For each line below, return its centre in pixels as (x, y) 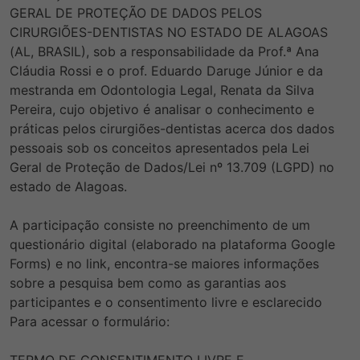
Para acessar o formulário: (90, 322)
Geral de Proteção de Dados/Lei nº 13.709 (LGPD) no (172, 168)
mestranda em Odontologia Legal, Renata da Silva (162, 90)
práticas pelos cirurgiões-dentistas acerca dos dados (172, 129)
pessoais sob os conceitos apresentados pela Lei (160, 148)
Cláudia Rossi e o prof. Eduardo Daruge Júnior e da (166, 71)
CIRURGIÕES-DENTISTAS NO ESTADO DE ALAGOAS (169, 33)
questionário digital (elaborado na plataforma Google (172, 245)
